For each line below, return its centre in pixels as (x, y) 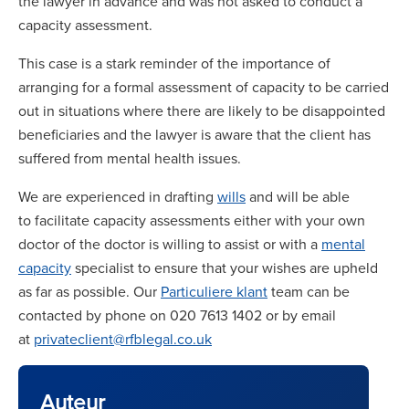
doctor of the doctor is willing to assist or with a (170, 244)
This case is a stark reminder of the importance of (174, 63)
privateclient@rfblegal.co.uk (123, 339)
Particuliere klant (214, 291)
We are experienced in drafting (118, 196)
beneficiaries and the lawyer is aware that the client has (194, 134)
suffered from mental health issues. (131, 158)
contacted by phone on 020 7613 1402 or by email (177, 315)
